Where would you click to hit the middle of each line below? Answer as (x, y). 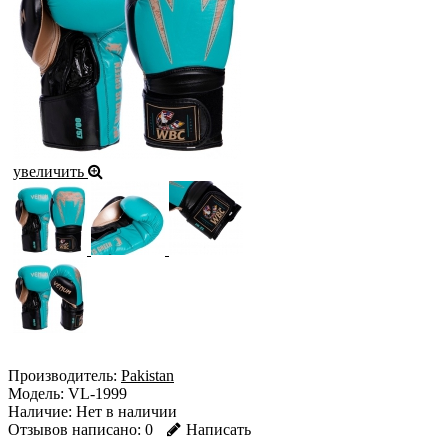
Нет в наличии (124, 412)
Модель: (36, 394)
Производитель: (62, 376)
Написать (218, 430)
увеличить (50, 172)
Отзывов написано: (74, 430)
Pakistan (147, 376)
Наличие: (40, 412)
